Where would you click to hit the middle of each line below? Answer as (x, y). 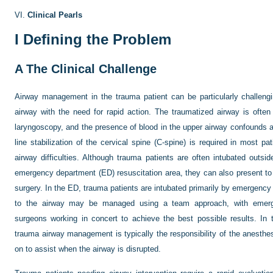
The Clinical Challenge (90, 69)
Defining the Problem (95, 39)
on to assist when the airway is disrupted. (88, 249)
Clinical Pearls (55, 15)
